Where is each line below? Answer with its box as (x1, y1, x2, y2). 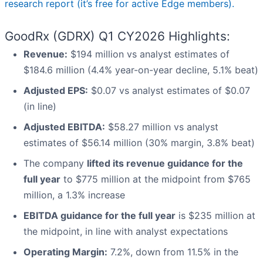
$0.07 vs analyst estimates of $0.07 (88, 85, 250, 97)
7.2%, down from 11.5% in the (107, 246, 238, 258)
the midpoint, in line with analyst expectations (23, 225, 228, 238)
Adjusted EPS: (23, 85, 88, 97)
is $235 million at (176, 210, 255, 222)
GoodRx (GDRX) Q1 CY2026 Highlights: (5, 29, 230, 44)
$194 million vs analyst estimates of (68, 48, 230, 60)
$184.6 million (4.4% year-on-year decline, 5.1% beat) (23, 64, 258, 76)
